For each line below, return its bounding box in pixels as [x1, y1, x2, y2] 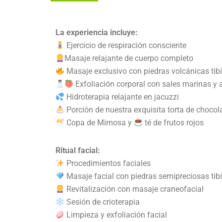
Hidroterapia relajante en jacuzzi [64, 92, 179, 102]
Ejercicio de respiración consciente [64, 41, 189, 51]
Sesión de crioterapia [64, 197, 140, 207]
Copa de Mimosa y [64, 118, 134, 128]
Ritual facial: [55, 146, 100, 156]
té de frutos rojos [143, 118, 204, 128]
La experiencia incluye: [55, 28, 138, 38]
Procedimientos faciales [64, 159, 151, 168]
